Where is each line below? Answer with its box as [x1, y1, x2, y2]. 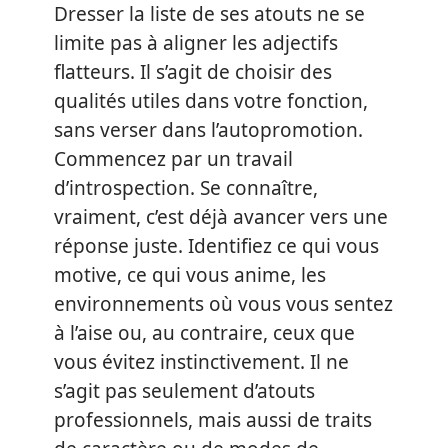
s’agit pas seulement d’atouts [54, 378, 315, 404]
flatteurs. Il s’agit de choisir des [54, 59, 332, 85]
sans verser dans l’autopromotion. [54, 117, 363, 143]
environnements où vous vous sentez [54, 291, 393, 317]
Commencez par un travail [54, 146, 293, 172]
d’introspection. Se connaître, [54, 175, 318, 201]
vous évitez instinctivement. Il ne [54, 349, 349, 375]
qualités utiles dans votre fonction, [54, 88, 368, 114]
